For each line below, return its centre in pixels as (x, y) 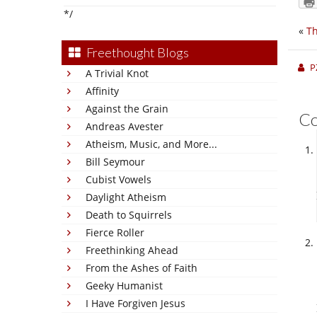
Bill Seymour (115, 162)
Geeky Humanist (124, 286)
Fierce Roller (115, 232)
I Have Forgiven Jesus (136, 303)
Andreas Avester (125, 126)
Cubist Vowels (119, 179)
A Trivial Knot (117, 73)
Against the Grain (127, 109)
